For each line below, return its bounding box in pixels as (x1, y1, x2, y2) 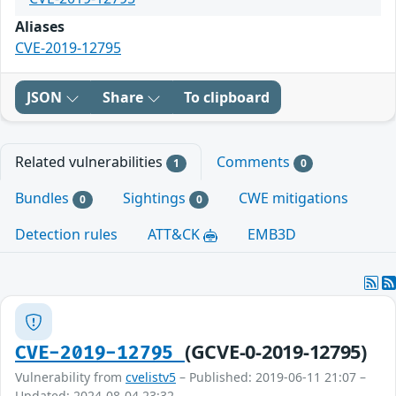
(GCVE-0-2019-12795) (184, 339, 367, 365)
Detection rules (15, 225, 118, 245)
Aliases (15, 17, 65, 36)
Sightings (122, 188, 189, 209)
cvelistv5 (126, 369, 176, 386)
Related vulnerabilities (15, 152, 166, 171)
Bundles (15, 188, 72, 209)
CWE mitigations (239, 188, 349, 209)
